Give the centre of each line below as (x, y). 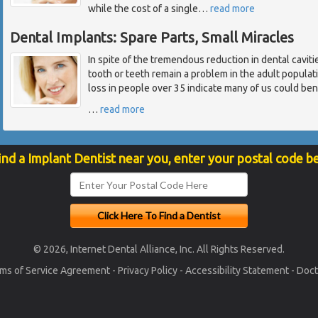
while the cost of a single (143, 9)
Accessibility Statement (237, 271)
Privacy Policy (147, 271)
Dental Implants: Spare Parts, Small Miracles (152, 38)
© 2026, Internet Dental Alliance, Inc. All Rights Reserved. (159, 250)
